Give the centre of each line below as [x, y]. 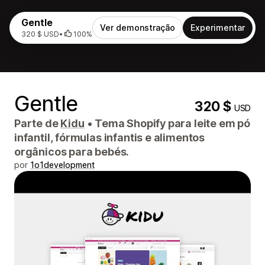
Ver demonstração [138, 28]
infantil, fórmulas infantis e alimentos [109, 138]
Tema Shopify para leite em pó [171, 123]
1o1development [62, 165]
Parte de [38, 123]
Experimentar [218, 28]
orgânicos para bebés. [72, 152]
